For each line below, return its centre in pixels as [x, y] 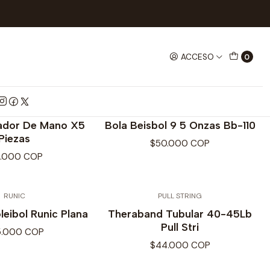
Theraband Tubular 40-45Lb [180, 213]
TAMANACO [180, 108]
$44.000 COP [180, 245]
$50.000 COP [180, 144]
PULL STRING [180, 196]
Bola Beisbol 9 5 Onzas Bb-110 [180, 125]
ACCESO [198, 57]
